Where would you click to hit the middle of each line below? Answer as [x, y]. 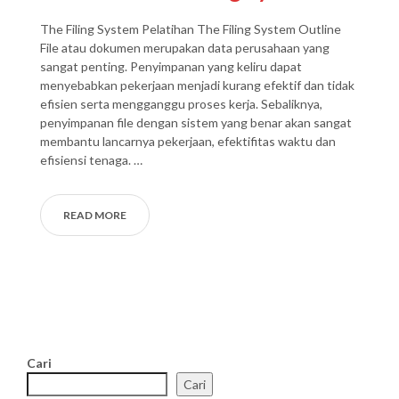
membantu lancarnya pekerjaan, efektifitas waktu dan [188, 141]
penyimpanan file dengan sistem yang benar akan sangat [196, 122]
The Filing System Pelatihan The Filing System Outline [191, 29]
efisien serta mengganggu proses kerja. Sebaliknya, [181, 104]
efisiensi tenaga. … [91, 160]
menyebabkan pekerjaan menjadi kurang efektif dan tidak [197, 85]
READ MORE [95, 215]
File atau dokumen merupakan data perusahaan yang [185, 48]
